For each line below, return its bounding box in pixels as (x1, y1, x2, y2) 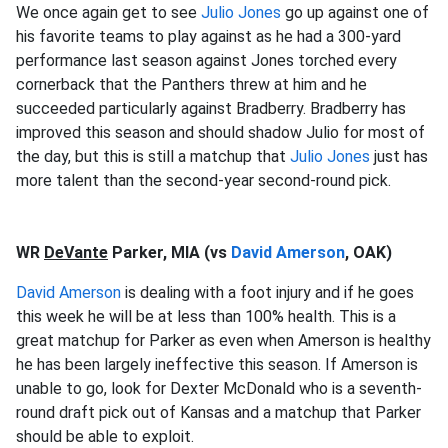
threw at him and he (229, 75, 367, 94)
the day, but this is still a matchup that (16, 147, 290, 166)
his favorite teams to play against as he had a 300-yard (16, 27, 401, 46)
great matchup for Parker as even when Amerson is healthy (16, 331, 431, 350)
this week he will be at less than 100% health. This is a (16, 307, 396, 326)
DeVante (44, 243, 108, 262)
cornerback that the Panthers (16, 75, 225, 94)
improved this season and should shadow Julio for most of (16, 123, 425, 142)
